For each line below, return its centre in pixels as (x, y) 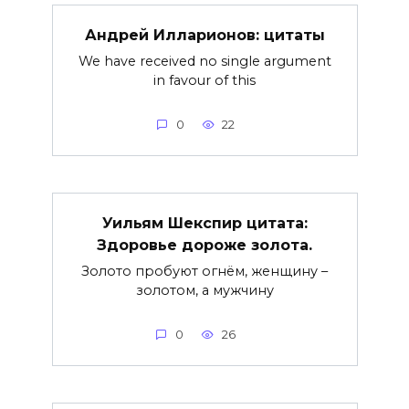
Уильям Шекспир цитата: (204, 223)
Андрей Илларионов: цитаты (204, 35)
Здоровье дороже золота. (204, 245)
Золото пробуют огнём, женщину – (204, 271)
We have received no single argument (204, 61)
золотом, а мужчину (204, 290)
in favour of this (204, 80)
